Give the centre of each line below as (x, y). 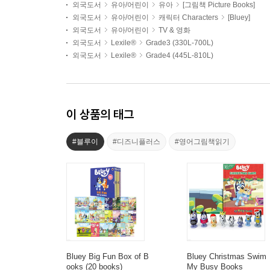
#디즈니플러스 (137, 142)
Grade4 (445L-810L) (180, 55)
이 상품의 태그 (100, 114)
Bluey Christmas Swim (227, 256)
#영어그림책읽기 (202, 142)
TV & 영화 (174, 30)
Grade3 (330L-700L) (180, 43)
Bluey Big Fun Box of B (108, 256)
